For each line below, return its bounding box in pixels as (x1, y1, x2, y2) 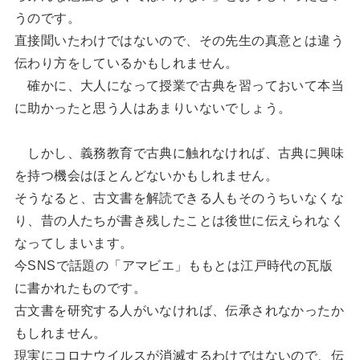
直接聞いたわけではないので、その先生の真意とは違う (14, 34, 344, 47)
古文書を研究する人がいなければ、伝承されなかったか (14, 304, 344, 317)
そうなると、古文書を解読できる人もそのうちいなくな (14, 191, 344, 205)
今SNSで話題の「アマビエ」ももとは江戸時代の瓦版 (14, 259, 333, 272)
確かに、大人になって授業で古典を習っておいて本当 (14, 79, 344, 92)
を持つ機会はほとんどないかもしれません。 (14, 169, 278, 182)
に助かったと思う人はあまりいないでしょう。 (14, 101, 292, 115)
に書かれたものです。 (14, 281, 146, 295)
